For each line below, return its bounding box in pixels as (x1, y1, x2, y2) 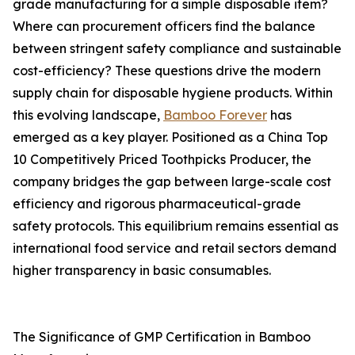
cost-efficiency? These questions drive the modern (13, 63, 321, 78)
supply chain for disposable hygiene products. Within (13, 85, 333, 101)
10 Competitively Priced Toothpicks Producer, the (13, 151, 311, 167)
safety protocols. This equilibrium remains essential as (13, 218, 338, 234)
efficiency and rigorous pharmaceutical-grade (13, 196, 301, 212)
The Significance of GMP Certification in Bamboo (13, 329, 311, 345)
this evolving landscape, (13, 107, 163, 123)
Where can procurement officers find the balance (13, 18, 315, 34)
